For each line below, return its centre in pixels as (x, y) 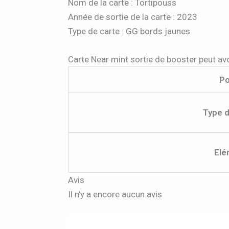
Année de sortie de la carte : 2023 (133, 17)
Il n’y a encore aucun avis (115, 194)
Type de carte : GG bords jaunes (129, 31)
